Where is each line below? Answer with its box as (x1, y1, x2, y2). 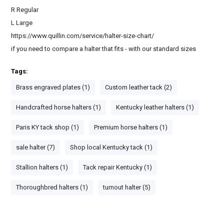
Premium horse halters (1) (94, 123, 168, 131)
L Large (11, 18, 33, 26)
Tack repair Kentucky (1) (83, 163, 152, 171)
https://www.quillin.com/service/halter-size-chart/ (11, 31, 154, 39)
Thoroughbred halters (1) (16, 183, 88, 191)
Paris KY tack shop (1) (16, 123, 79, 131)
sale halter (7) (16, 143, 55, 151)
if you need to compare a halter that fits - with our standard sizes (11, 44, 196, 52)
